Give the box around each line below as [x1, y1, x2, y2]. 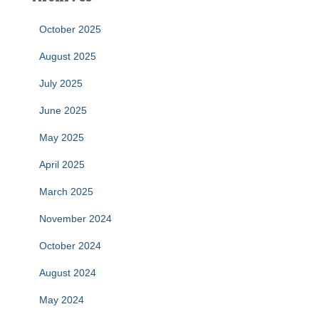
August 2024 [39, 266, 96, 278]
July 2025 [39, 77, 83, 89]
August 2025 [39, 50, 96, 62]
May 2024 [39, 293, 84, 305]
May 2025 [39, 131, 84, 143]
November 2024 [39, 212, 112, 224]
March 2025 [39, 185, 93, 197]
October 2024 [39, 239, 101, 251]
